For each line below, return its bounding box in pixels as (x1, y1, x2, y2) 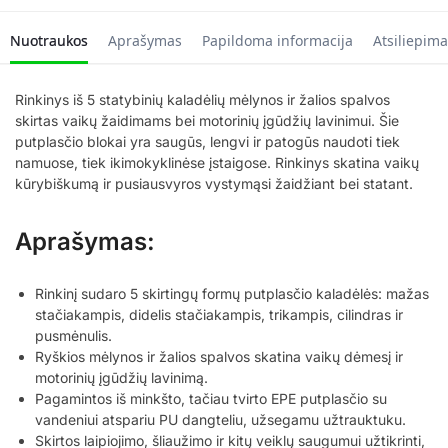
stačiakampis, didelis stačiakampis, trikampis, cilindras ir (35, 305, 403, 323)
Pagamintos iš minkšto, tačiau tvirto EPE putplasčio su (35, 389, 387, 407)
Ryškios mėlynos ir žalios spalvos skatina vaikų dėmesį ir (35, 347, 403, 365)
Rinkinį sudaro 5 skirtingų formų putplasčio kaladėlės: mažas (35, 284, 429, 302)
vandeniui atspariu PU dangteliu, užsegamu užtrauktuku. (35, 410, 406, 428)
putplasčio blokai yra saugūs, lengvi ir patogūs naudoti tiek (15, 132, 400, 150)
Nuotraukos (10, 30, 88, 50)
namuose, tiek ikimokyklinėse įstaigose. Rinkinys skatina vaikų (15, 153, 419, 171)
